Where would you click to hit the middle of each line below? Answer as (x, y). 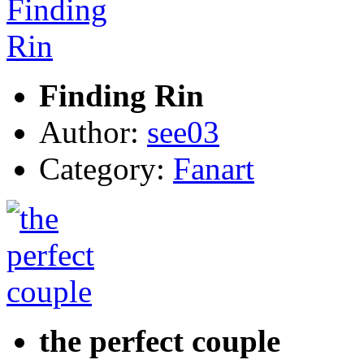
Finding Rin (121, 95)
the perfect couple (160, 340)
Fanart (214, 168)
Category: (106, 168)
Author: (93, 132)
